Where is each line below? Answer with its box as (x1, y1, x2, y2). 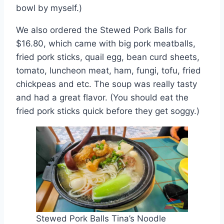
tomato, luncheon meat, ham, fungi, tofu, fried (16, 65, 201, 76)
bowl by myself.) (16, 3, 82, 13)
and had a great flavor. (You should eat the (16, 92, 188, 103)
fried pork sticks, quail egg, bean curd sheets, (16, 52, 199, 62)
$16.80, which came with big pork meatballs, (16, 38, 195, 49)
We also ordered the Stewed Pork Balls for (16, 25, 186, 35)
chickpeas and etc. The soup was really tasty (16, 79, 197, 89)
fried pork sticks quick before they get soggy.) (16, 106, 199, 116)
